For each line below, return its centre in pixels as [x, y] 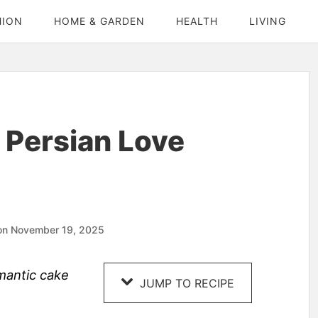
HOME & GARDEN [99, 21]
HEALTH [197, 21]
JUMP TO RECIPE [185, 284]
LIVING [268, 21]
